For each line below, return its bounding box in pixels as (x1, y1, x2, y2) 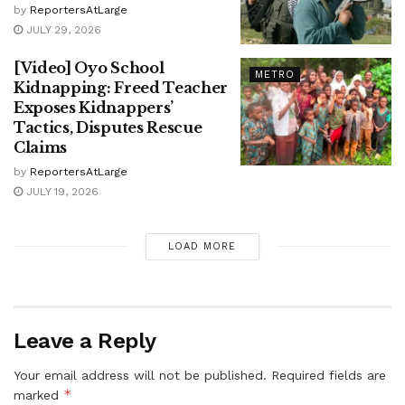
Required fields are (271, 367, 386, 382)
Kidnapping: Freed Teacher (14, 78, 228, 97)
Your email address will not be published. (14, 367, 267, 382)
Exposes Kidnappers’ (14, 98, 174, 117)
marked (14, 387, 63, 402)
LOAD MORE (168, 240, 237, 252)
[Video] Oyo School (14, 58, 165, 77)
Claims (14, 137, 71, 156)
